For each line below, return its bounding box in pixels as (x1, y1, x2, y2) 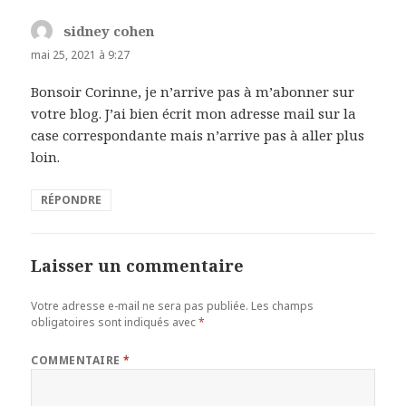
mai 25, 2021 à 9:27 (31, 47, 130, 63)
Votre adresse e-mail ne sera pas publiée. (31, 298, 249, 314)
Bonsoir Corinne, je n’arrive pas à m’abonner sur (31, 82, 355, 101)
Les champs (251, 298, 314, 314)
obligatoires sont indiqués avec (31, 314, 199, 331)
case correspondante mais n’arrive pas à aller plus (31, 126, 365, 145)
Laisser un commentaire (31, 255, 245, 277)
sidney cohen (63, 22, 155, 41)
